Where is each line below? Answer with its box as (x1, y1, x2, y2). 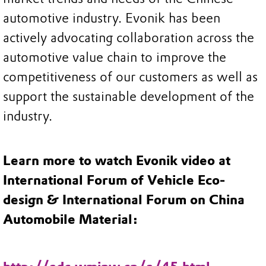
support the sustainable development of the (3, 88, 254, 104)
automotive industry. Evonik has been (3, 9, 220, 26)
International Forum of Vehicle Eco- (3, 172, 225, 189)
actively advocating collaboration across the (3, 29, 254, 46)
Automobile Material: (3, 211, 138, 228)
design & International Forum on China (3, 192, 245, 208)
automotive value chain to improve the (3, 49, 226, 65)
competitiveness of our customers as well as (3, 68, 258, 85)
